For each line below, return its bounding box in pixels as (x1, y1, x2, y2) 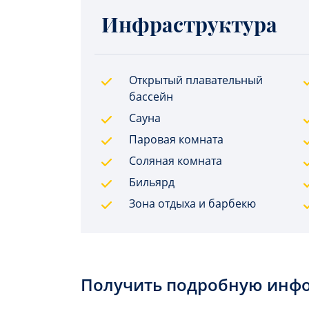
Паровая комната (129, 132, 223, 147)
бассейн (129, 89, 173, 104)
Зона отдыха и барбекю (129, 196, 256, 211)
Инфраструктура (101, 10, 277, 38)
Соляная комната (129, 153, 222, 168)
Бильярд (129, 175, 175, 190)
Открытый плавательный (129, 72, 263, 88)
